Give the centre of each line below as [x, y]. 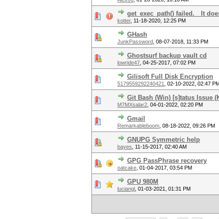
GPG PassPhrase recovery [167, 161]
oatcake [127, 168]
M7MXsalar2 [132, 105]
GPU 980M [143, 182]
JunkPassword [135, 42]
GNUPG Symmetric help [164, 140]
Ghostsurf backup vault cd [167, 55]
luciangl [126, 189]
